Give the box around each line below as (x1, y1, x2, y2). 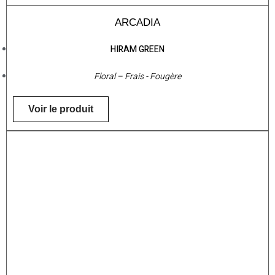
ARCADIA (115, 17, 160, 29)
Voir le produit (28, 104, 93, 115)
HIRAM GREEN (110, 43, 165, 56)
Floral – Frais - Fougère (94, 70, 181, 83)
